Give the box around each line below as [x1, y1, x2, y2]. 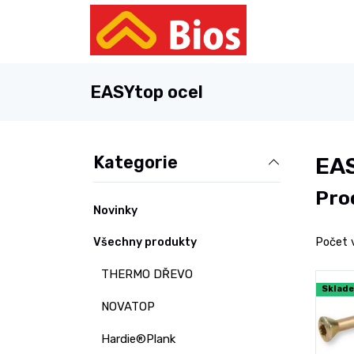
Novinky [93, 204, 137, 217]
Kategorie [93, 153, 178, 172]
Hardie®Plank [101, 332, 175, 346]
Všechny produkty [93, 235, 197, 249]
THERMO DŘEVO [101, 267, 193, 281]
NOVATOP [101, 299, 155, 314]
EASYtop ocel [90, 82, 203, 102]
